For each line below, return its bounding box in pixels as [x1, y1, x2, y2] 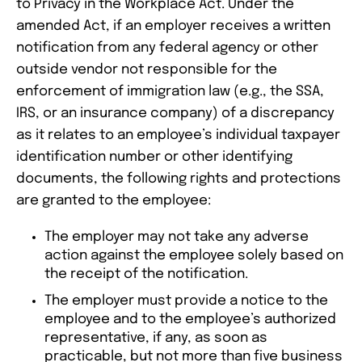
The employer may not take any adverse [44, 230, 309, 245]
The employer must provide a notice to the [44, 294, 328, 309]
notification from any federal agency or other [16, 41, 318, 56]
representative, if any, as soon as [44, 331, 267, 346]
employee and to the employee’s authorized [44, 313, 336, 327]
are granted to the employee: [16, 194, 211, 208]
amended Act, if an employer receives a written [16, 19, 330, 34]
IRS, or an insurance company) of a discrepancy [16, 107, 335, 121]
